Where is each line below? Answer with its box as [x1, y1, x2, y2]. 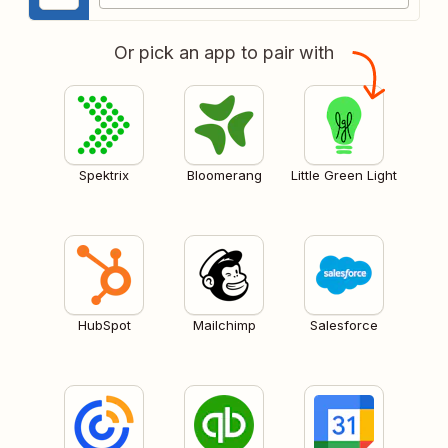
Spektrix [79, 166, 129, 183]
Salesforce [310, 316, 378, 333]
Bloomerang [186, 166, 262, 183]
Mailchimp [192, 316, 256, 333]
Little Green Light [291, 166, 397, 183]
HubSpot [77, 316, 131, 333]
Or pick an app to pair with [114, 41, 334, 63]
